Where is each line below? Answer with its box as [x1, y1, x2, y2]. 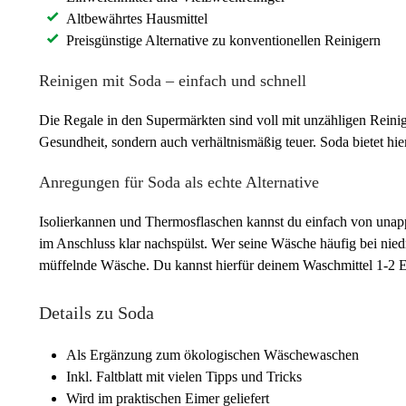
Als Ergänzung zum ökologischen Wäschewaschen [66, 347, 359, 362]
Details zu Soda [39, 303, 154, 323]
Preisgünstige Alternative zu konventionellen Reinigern [66, 33, 381, 48]
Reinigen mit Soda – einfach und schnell [39, 72, 306, 90]
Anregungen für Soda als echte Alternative [39, 173, 319, 191]
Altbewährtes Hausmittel [66, 11, 208, 26]
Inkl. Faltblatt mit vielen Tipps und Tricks [66, 369, 302, 384]
